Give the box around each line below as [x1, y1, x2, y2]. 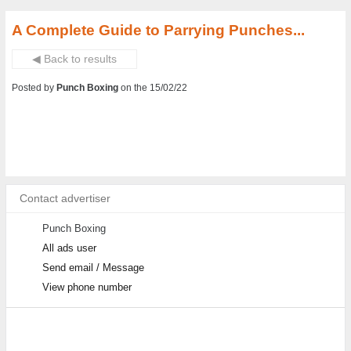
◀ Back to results [32, 53, 118, 65]
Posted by [12, 82, 57, 93]
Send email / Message [42, 262, 144, 273]
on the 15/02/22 [121, 82, 188, 93]
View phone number [42, 281, 132, 293]
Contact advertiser [20, 193, 111, 204]
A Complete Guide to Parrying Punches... [12, 22, 306, 38]
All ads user [42, 242, 96, 254]
